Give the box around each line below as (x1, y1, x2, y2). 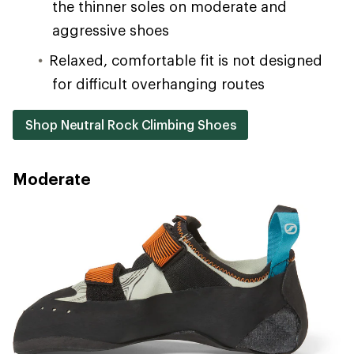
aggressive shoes (52, 21, 169, 40)
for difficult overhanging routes (52, 75, 265, 93)
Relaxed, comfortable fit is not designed (49, 51, 322, 70)
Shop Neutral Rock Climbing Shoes (25, 117, 236, 133)
